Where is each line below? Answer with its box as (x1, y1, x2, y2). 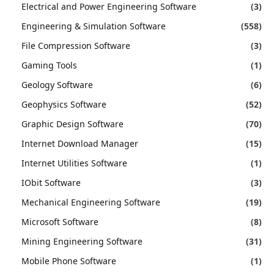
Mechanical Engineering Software (21, 196, 160, 208)
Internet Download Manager (21, 137, 138, 149)
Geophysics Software (21, 98, 106, 110)
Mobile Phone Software (21, 254, 116, 267)
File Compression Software (21, 39, 130, 51)
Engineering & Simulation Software (21, 20, 166, 32)
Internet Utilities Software (21, 157, 127, 169)
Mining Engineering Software (21, 235, 143, 247)
